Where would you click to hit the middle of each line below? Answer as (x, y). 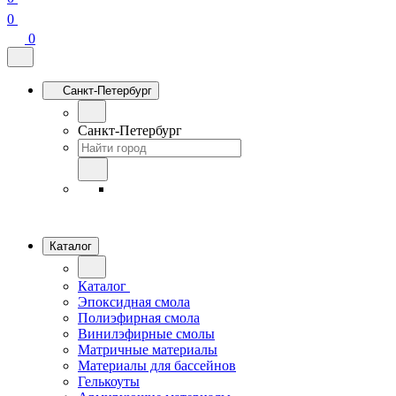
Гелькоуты (109, 381)
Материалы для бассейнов (157, 366)
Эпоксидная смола (134, 302)
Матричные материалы (148, 350)
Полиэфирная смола (139, 318)
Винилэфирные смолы (146, 334)
